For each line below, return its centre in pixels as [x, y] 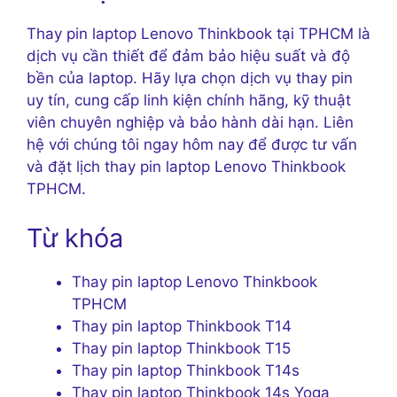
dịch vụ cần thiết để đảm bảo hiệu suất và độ [188, 56]
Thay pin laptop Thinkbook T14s [186, 370]
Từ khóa [75, 237]
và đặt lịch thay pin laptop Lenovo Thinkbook [186, 167]
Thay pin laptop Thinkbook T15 [181, 348]
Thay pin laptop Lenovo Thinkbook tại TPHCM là [198, 34]
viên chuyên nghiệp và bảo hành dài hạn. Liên [190, 123]
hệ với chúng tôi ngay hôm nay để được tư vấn [192, 145]
